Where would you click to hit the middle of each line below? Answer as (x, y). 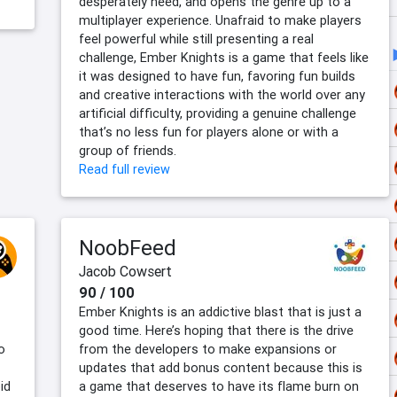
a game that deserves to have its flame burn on (219, 387)
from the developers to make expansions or (208, 350)
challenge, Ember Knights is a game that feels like (224, 58)
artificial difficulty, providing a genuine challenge (218, 114)
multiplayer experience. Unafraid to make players (220, 21)
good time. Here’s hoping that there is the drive (216, 331)
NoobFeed (128, 248)
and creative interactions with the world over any (222, 95)
